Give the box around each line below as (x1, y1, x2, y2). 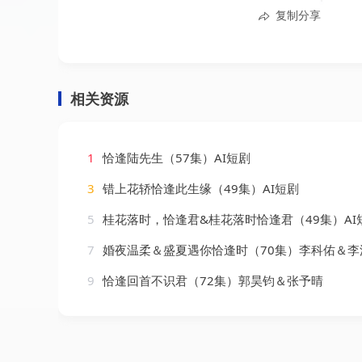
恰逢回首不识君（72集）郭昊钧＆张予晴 (99, 271, 323, 288)
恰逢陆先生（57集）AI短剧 (99, 149, 250, 166)
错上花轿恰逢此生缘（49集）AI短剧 (99, 179, 299, 196)
